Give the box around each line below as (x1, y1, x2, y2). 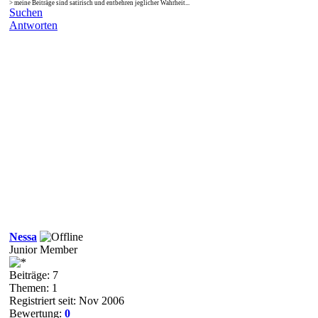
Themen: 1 (9, 281, 57, 294)
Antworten (9, 18, 57, 31)
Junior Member (9, 243, 77, 256)
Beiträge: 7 (9, 268, 58, 281)
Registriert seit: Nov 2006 (9, 294, 124, 307)
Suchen (9, 6, 43, 18)
